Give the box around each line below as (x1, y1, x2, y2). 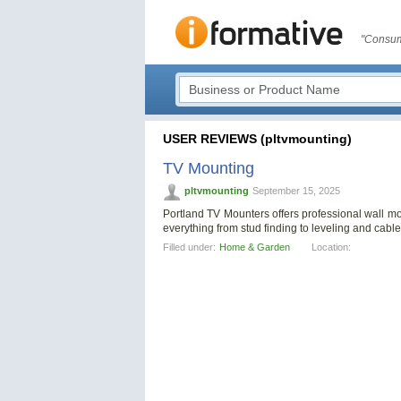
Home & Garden (219, 242, 290, 253)
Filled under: (163, 242, 216, 253)
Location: (311, 242, 351, 253)
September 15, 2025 (252, 185, 340, 196)
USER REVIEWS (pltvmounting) (163, 132, 352, 146)
